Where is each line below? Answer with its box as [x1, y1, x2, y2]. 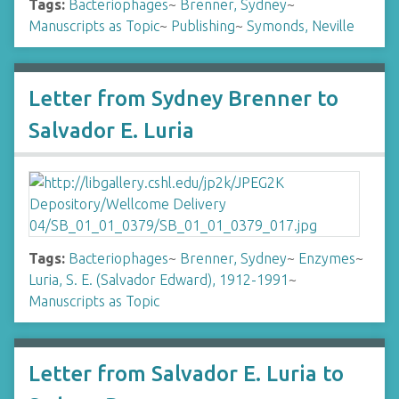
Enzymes [298, 250, 355, 266]
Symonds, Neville [247, 18, 354, 34]
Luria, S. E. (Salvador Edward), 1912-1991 [28, 272, 289, 288]
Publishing [171, 18, 235, 34]
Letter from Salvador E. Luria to [28, 362, 344, 386]
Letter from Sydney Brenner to [28, 86, 338, 110]
